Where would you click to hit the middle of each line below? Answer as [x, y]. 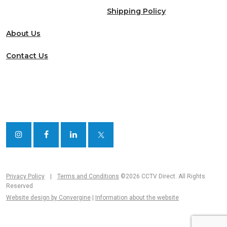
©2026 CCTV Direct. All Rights [163, 176]
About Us [23, 33]
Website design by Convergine [48, 198]
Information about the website [137, 198]
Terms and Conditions [88, 176]
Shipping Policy [137, 11]
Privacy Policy [25, 176]
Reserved [20, 186]
